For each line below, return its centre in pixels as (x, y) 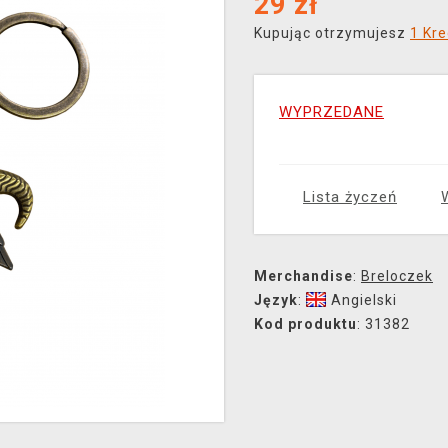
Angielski (364, 300)
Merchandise (303, 276)
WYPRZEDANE (331, 112)
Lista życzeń (350, 197)
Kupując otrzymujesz (332, 33)
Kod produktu (305, 324)
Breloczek (397, 276)
